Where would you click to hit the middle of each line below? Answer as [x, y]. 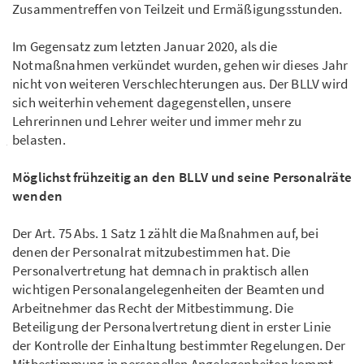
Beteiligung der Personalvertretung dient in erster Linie [172, 327]
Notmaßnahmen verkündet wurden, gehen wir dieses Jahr [180, 65]
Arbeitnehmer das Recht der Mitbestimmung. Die [153, 308]
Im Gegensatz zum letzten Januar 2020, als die [145, 47]
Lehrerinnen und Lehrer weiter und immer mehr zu [157, 121]
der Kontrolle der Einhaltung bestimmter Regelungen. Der [179, 346]
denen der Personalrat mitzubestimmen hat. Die [152, 252]
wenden [38, 196]
